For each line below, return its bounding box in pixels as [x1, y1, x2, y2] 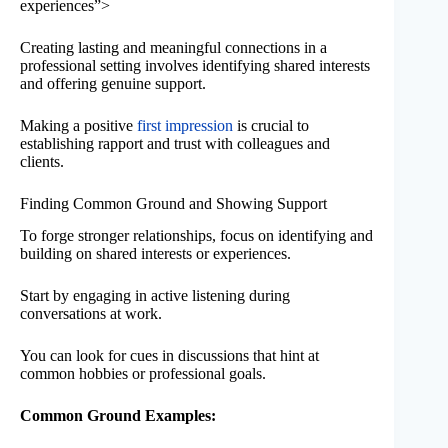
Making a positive [20, 116, 137, 134]
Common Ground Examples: [20, 407, 216, 425]
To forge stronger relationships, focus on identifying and [20, 227, 373, 245]
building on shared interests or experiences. [20, 245, 291, 263]
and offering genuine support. [20, 74, 206, 92]
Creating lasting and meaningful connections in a [20, 38, 327, 56]
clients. [20, 152, 64, 170]
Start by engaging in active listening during [20, 287, 290, 305]
